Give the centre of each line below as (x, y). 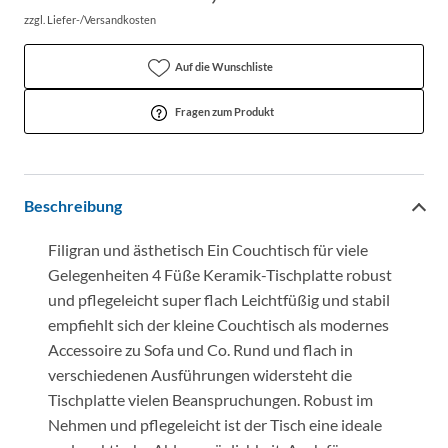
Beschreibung (73, 206)
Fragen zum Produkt (224, 111)
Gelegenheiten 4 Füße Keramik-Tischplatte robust (220, 274)
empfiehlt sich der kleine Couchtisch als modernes (218, 324)
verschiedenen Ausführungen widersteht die (200, 374)
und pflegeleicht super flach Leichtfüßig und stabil (219, 299)
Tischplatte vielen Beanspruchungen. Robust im (210, 399)
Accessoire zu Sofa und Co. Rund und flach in (200, 349)
